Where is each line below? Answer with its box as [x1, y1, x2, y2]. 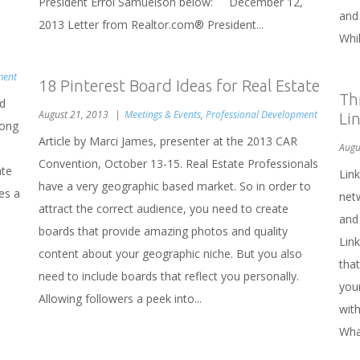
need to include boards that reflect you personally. [39, 268, 299, 284]
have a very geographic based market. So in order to [39, 178, 311, 194]
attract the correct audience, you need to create [39, 200, 288, 216]
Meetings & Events [125, 107, 201, 121]
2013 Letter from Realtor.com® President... [39, 16, 264, 32]
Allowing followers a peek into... [39, 290, 202, 306]
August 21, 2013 [39, 107, 111, 121]
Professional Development [206, 107, 317, 121]
